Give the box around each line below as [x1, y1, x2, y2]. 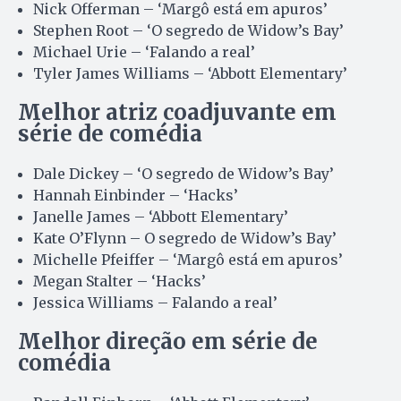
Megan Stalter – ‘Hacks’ [33, 271, 206, 290]
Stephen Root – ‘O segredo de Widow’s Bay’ [33, 21, 344, 39]
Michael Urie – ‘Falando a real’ [33, 42, 255, 61]
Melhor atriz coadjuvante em [18, 98, 337, 126]
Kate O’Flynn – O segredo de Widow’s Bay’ [33, 228, 337, 247]
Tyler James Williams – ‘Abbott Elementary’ [33, 64, 347, 82]
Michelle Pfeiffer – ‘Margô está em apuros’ [33, 250, 343, 269]
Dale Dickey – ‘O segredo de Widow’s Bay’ [33, 164, 334, 183]
